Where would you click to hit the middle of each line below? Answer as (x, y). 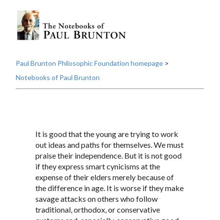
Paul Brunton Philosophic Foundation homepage (89, 63)
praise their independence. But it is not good (109, 156)
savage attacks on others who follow (96, 199)
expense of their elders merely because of (105, 177)
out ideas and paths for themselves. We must (110, 145)
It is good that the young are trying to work (107, 134)
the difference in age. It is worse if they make (110, 188)
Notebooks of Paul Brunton (58, 78)
